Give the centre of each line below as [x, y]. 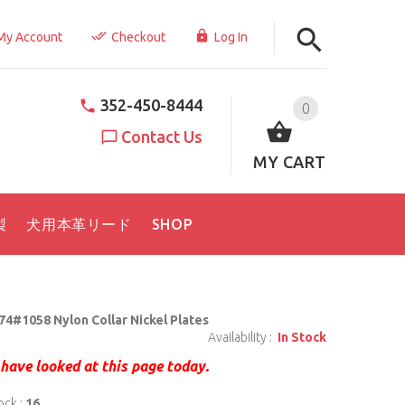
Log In [231, 37]
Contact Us [162, 136]
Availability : [240, 337]
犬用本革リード [79, 224]
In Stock [299, 337]
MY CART [290, 161]
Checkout [138, 37]
